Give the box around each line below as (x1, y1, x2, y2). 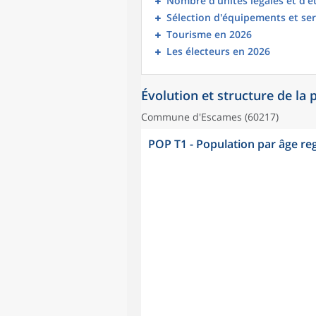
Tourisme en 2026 (166, 28, 252, 41)
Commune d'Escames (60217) (141, 110, 279, 123)
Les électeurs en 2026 (166, 44, 270, 58)
